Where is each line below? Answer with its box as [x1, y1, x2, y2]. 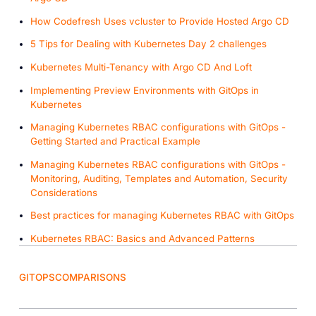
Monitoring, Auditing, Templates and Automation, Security [30, 172, 288, 184]
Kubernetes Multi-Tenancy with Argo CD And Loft [30, 61, 252, 73]
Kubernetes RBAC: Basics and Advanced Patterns [30, 232, 255, 244]
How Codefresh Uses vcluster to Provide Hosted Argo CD [30, 15, 289, 27]
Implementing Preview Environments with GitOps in [30, 84, 259, 96]
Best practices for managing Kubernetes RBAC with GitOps [30, 209, 294, 221]
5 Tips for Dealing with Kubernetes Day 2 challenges [30, 38, 267, 50]
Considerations [30, 186, 97, 198]
